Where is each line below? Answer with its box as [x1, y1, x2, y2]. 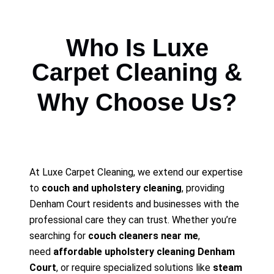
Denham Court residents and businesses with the [29, 198, 239, 210]
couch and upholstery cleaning [42, 182, 182, 194]
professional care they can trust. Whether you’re [29, 213, 237, 226]
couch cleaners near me [88, 229, 198, 242]
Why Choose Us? [37, 88, 237, 116]
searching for [29, 229, 88, 242]
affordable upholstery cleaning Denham [53, 245, 235, 257]
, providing [182, 182, 224, 194]
